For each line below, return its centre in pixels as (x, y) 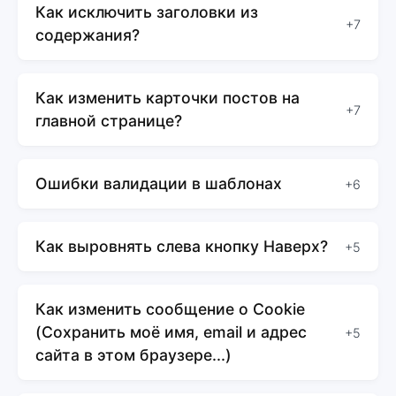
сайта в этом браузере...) (133, 355)
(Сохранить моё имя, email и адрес (171, 332)
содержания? (88, 35)
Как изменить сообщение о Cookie (170, 309)
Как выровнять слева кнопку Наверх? (182, 247)
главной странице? (109, 121)
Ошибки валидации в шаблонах (159, 184)
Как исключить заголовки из (147, 12)
